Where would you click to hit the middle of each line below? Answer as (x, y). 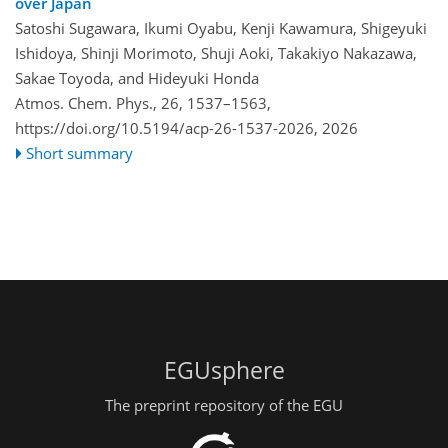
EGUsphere (224, 370)
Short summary (80, 152)
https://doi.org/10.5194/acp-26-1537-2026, (166, 127)
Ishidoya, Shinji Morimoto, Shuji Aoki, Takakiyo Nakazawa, (216, 52)
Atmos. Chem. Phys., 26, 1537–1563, (143, 102)
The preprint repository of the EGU (224, 405)
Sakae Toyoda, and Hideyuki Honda (137, 77)
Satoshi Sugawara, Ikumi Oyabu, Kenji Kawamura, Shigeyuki (221, 27)
